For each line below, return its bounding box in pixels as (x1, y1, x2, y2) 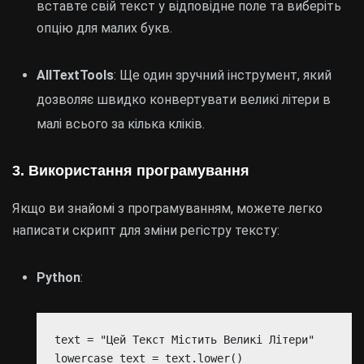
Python (37, 270, 80, 285)
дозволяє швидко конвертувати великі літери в (37, 92, 331, 107)
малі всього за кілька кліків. (37, 116, 205, 132)
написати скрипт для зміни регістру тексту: (12, 223, 279, 238)
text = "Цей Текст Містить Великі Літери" (54, 333, 315, 347)
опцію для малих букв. (37, 20, 172, 36)
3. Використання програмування (12, 162, 249, 179)
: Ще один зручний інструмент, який (114, 67, 331, 83)
